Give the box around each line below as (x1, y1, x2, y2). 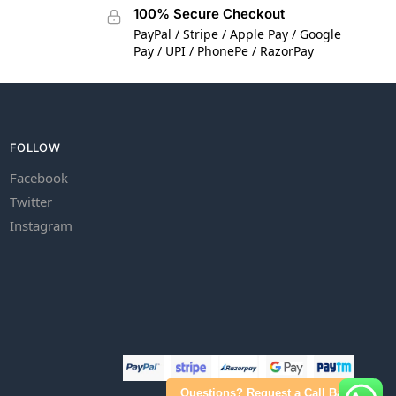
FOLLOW (10, 141, 60, 156)
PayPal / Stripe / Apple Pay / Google (133, 25, 341, 42)
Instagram (10, 216, 72, 234)
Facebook (10, 168, 68, 187)
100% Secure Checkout (133, 5, 285, 23)
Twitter (10, 192, 52, 210)
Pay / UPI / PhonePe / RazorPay (133, 42, 314, 59)
